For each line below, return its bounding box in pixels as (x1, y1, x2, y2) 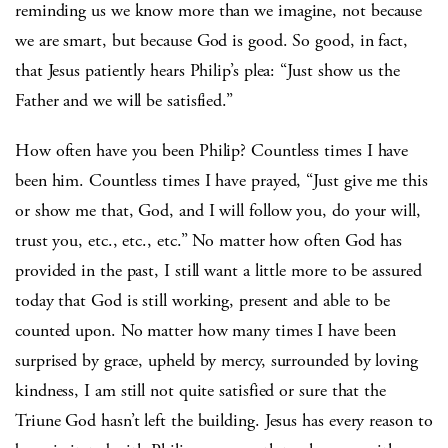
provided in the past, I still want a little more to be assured (15, 258, 422, 282)
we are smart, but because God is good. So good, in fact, (15, 28, 408, 52)
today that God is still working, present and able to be (15, 288, 391, 312)
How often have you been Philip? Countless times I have (15, 138, 409, 162)
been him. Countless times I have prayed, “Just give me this (15, 168, 428, 192)
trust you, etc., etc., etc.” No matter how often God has (15, 228, 402, 252)
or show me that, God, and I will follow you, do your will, (15, 198, 421, 222)
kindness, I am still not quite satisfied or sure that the (15, 378, 386, 402)
